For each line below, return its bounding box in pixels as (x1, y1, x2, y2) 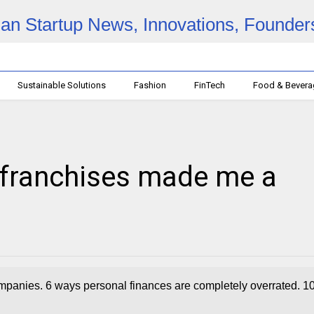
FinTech (194, 80, 226, 90)
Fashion (134, 80, 167, 90)
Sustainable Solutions (18, 80, 107, 90)
